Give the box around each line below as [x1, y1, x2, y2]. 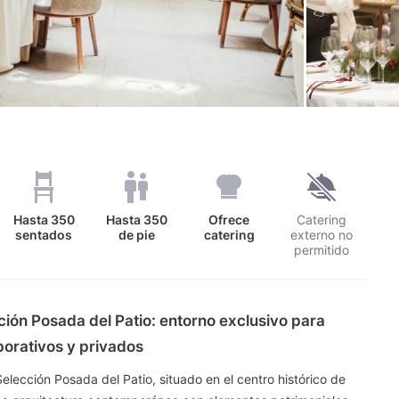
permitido [294, 242, 350, 257]
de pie [118, 227, 155, 242]
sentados [15, 227, 73, 242]
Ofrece [208, 212, 250, 227]
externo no [290, 227, 354, 242]
